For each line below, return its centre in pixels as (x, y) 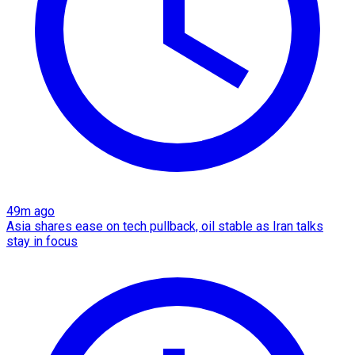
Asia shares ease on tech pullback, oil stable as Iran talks (165, 226)
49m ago (31, 211)
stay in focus (42, 241)
